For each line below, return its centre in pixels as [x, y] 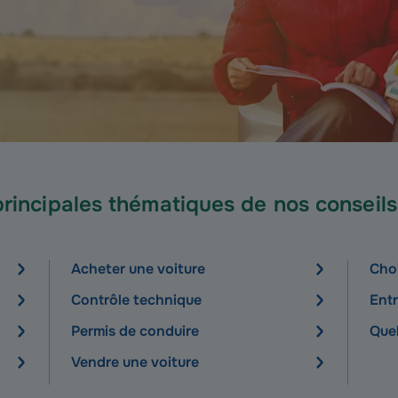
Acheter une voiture [138, 269]
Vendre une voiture [135, 362]
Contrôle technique [136, 300]
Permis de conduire [135, 331]
